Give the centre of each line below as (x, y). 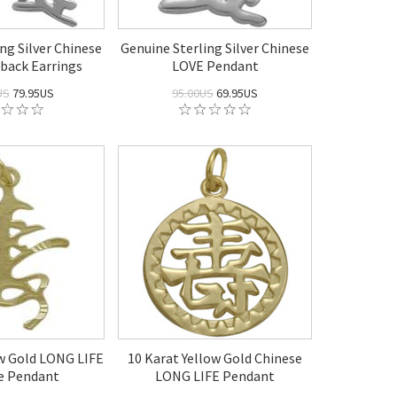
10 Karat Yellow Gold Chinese (215, 358)
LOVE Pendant (215, 66)
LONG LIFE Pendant (215, 376)
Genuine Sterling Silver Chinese (215, 48)
